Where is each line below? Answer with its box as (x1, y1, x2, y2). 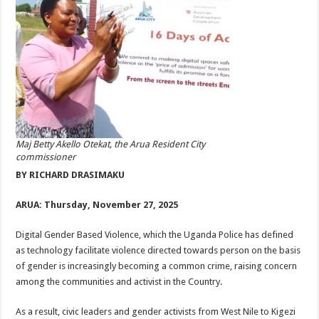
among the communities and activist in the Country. (16, 276, 223, 287)
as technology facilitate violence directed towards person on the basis (16, 245, 301, 256)
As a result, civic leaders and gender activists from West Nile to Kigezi (16, 306, 296, 317)
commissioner (16, 152, 76, 162)
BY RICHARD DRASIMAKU (16, 169, 125, 180)
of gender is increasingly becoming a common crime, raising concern (16, 261, 298, 271)
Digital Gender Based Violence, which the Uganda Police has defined (16, 229, 294, 240)
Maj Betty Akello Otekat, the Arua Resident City (16, 139, 206, 150)
